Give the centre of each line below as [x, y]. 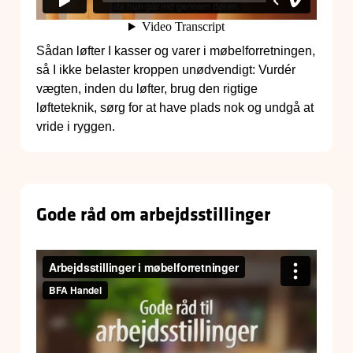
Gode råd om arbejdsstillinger [153, 214]
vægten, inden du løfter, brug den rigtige [147, 89]
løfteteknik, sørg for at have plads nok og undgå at [175, 108]
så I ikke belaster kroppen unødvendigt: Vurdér [166, 70]
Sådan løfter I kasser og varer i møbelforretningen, [176, 51]
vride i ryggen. [76, 127]
